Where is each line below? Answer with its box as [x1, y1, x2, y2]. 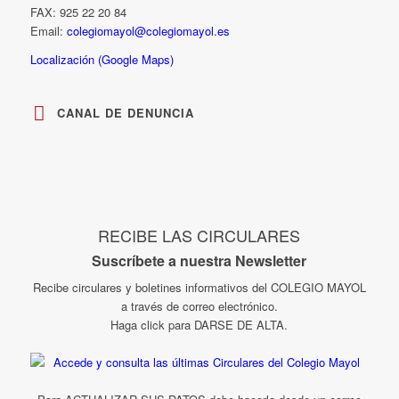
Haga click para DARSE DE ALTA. [110, 316, 289, 334]
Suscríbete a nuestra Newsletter [92, 250, 307, 272]
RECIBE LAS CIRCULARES [98, 224, 301, 248]
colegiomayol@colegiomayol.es [66, 22, 230, 40]
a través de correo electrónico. [120, 297, 278, 315]
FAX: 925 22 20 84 [29, 4, 126, 21]
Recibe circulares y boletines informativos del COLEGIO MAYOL [32, 279, 366, 297]
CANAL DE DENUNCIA [56, 104, 194, 122]
